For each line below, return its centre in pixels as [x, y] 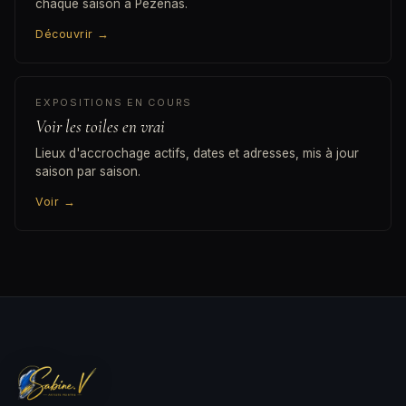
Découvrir [66, 34]
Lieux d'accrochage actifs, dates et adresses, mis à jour [197, 154]
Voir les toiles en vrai [100, 127]
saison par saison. [88, 172]
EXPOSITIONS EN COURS [114, 103]
